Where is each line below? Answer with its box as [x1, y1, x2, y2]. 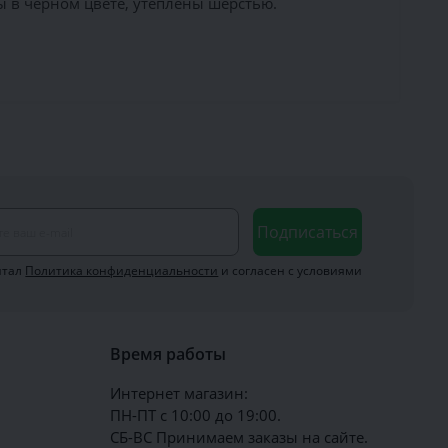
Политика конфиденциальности [25, 262, 219, 279]
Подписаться [257, 221, 359, 243]
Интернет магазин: [110, 383, 249, 403]
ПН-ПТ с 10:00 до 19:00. [110, 405, 282, 425]
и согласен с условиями [218, 262, 363, 279]
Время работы [110, 343, 227, 365]
